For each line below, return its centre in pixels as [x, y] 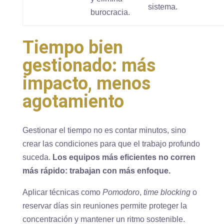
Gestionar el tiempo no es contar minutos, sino [104, 130]
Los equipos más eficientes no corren [124, 157]
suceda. [37, 157]
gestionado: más [89, 66]
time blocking [167, 192]
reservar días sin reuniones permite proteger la [104, 206]
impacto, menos [86, 84]
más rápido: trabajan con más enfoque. [96, 171]
